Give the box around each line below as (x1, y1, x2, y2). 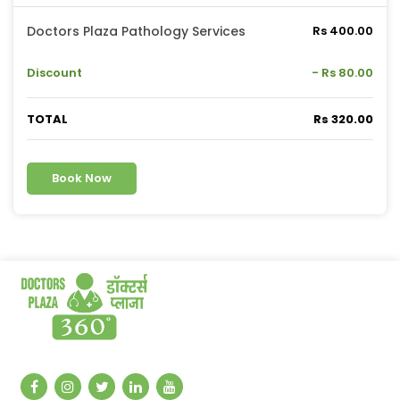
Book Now (52, 170, 112, 187)
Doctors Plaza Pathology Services (27, 22, 246, 41)
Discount (27, 64, 82, 82)
